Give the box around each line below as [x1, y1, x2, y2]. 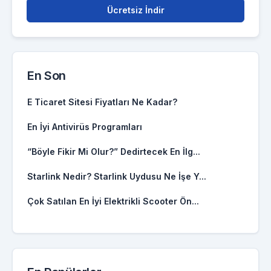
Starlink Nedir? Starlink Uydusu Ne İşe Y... [27, 171, 206, 181]
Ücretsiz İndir [106, 5, 165, 15]
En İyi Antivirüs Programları [27, 122, 142, 132]
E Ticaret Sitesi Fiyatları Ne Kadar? [27, 97, 177, 107]
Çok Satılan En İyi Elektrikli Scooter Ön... [27, 196, 199, 206]
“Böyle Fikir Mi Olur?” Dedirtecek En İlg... [27, 146, 200, 157]
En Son [27, 68, 66, 83]
